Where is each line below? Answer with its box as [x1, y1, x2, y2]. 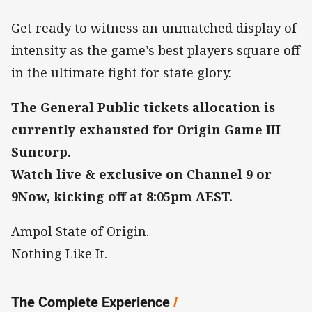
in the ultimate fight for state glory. [11, 63, 231, 81]
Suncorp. [11, 143, 71, 160]
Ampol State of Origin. [11, 222, 149, 240]
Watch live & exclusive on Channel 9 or [11, 165, 272, 182]
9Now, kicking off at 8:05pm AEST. [11, 187, 233, 205]
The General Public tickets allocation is [11, 98, 275, 116]
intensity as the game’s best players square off [11, 41, 300, 58]
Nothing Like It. [11, 244, 107, 262]
